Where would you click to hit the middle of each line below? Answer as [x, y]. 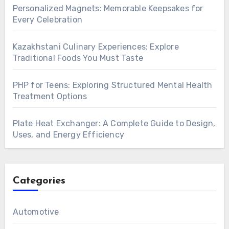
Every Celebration [47, 20]
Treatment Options [50, 97]
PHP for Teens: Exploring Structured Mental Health [112, 85]
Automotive [36, 212]
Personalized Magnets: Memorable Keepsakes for [108, 9]
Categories [39, 181]
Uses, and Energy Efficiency [68, 135]
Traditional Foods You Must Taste [78, 58]
